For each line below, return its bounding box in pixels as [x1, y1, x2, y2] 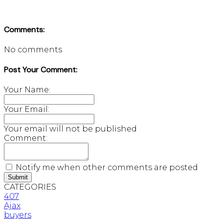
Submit [8, 174, 28, 181]
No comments [4, 44, 62, 54]
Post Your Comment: [4, 65, 77, 75]
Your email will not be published [4, 124, 137, 134]
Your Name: [4, 85, 50, 95]
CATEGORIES [4, 182, 56, 192]
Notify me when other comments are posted [14, 163, 198, 173]
